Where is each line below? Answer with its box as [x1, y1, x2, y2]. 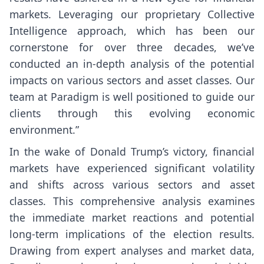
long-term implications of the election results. [9, 226, 255, 241]
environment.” [9, 123, 79, 137]
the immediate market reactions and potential [9, 210, 255, 225]
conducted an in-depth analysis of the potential [9, 57, 255, 71]
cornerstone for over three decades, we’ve [9, 40, 255, 55]
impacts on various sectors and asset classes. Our [9, 73, 255, 88]
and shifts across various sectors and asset [9, 177, 255, 192]
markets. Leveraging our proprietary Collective [9, 7, 255, 22]
